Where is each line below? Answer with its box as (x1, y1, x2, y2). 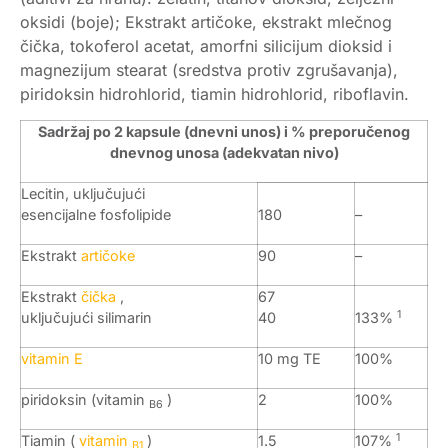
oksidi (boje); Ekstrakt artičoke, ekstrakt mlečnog (20, 11, 392, 32)
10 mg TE (258, 350, 321, 368)
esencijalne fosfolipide (21, 206, 171, 224)
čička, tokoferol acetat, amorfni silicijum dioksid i (20, 35, 392, 56)
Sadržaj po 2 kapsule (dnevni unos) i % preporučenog (38, 123, 410, 141)
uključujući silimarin (21, 309, 152, 327)
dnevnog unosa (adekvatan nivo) (109, 144, 339, 162)
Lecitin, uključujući (21, 185, 145, 203)
